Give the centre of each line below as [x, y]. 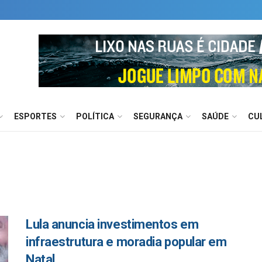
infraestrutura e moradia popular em [126, 242]
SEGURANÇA [158, 116]
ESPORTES [35, 116]
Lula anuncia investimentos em [112, 224]
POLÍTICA [95, 116]
